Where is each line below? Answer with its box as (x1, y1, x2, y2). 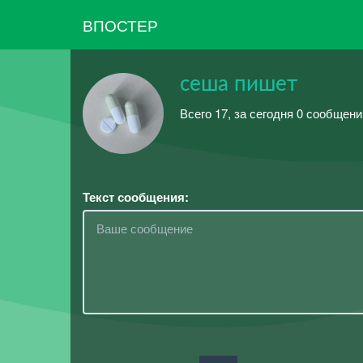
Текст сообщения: (83, 188, 189, 206)
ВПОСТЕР (83, 13, 158, 36)
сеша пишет (180, 74, 297, 95)
